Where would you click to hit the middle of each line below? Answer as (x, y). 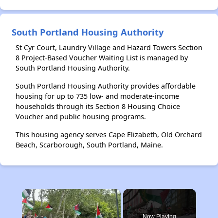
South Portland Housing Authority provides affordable (106, 86)
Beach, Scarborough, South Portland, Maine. (89, 145)
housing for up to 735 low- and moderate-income (97, 96)
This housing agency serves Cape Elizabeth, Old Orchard (109, 135)
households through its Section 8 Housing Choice (98, 106)
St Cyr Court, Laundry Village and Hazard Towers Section (109, 47)
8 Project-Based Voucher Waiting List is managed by (102, 58)
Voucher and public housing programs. (81, 117)
